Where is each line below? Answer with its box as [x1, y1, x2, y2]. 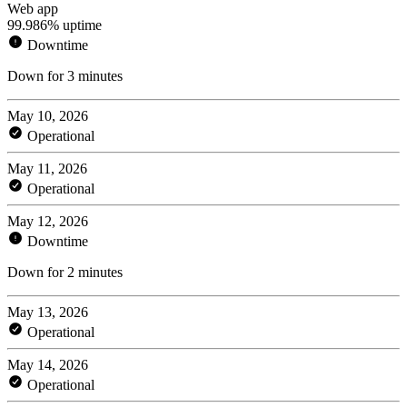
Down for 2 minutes [7, 263, 123, 280]
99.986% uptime [7, 16, 102, 33]
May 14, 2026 [7, 356, 88, 372]
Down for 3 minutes [7, 67, 123, 84]
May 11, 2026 [7, 160, 87, 176]
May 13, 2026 [7, 303, 88, 320]
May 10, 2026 [7, 107, 88, 124]
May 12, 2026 [7, 213, 88, 229]
